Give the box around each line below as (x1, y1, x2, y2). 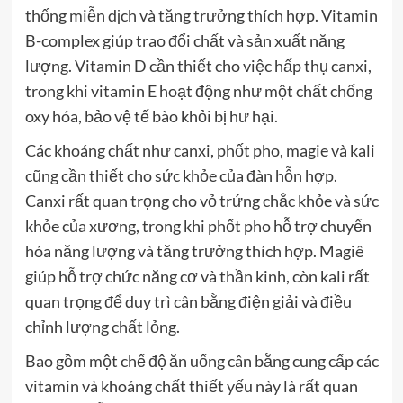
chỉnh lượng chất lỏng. (24, 316, 180, 336)
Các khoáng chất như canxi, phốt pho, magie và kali (24, 139, 375, 160)
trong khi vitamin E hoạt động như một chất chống (24, 80, 372, 101)
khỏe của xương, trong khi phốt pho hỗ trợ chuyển (24, 215, 372, 236)
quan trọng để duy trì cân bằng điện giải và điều (24, 291, 352, 311)
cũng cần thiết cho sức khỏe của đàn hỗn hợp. (24, 165, 337, 185)
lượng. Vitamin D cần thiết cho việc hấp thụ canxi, (24, 55, 372, 76)
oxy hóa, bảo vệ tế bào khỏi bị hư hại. (24, 105, 278, 126)
